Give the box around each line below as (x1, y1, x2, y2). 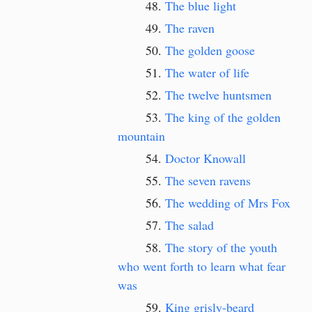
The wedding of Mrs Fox (165, 194, 290, 211)
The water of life (165, 64, 249, 81)
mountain (118, 127, 165, 144)
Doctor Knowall (165, 150, 246, 166)
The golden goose (165, 42, 255, 58)
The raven (165, 19, 214, 36)
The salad (165, 217, 214, 233)
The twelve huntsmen (165, 86, 272, 103)
